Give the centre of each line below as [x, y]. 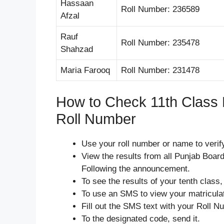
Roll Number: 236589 [160, 9]
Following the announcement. [136, 169]
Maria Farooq [85, 70]
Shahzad [77, 49]
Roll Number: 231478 [160, 70]
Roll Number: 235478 [160, 42]
